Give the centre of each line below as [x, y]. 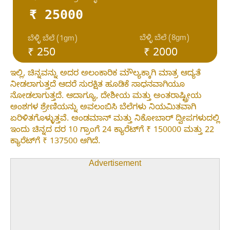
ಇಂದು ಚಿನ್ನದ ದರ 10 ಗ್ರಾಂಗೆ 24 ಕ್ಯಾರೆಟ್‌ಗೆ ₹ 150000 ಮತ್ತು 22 [112, 131]
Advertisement [115, 165]
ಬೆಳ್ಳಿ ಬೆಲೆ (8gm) [165, 39]
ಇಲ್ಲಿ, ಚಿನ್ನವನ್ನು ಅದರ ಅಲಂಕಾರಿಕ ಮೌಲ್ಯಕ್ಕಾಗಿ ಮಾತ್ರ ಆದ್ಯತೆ [106, 74]
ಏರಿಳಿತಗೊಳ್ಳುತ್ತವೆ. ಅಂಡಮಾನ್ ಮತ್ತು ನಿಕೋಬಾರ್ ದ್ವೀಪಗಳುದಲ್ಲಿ [115, 119]
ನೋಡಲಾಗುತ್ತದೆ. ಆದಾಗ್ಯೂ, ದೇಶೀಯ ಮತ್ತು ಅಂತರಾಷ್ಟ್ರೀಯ [106, 97]
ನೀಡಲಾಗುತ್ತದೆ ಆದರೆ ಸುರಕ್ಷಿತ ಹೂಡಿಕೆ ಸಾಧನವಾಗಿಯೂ [98, 85]
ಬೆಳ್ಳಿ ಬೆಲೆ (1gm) [52, 39]
